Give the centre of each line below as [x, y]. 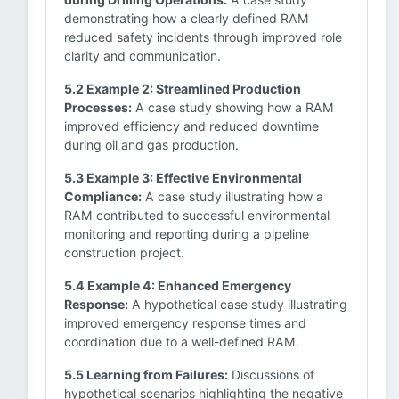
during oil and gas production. [151, 145]
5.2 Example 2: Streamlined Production [183, 89]
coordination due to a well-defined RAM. [182, 342]
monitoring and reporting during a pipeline [187, 234]
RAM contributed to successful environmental [197, 215]
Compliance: [103, 196]
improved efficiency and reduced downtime [191, 126]
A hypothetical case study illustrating [238, 304]
